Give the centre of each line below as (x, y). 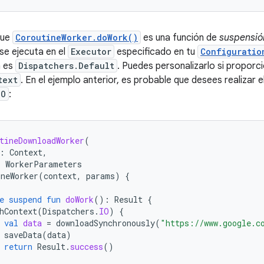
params (100, 176)
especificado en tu (156, 52)
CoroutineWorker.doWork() (77, 37)
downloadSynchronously (105, 223)
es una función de (180, 38)
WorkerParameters (44, 164)
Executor (91, 52)
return (18, 247)
